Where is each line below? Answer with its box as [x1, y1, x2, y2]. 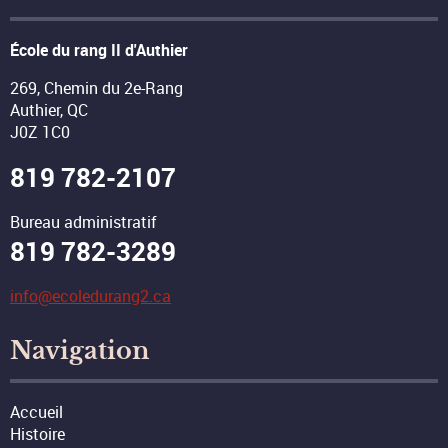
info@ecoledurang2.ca [10, 285, 171, 308]
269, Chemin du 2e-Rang [10, 77, 183, 100]
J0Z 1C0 [10, 121, 70, 144]
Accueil [10, 401, 63, 424]
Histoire [10, 423, 65, 446]
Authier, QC [10, 99, 88, 122]
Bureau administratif [10, 211, 157, 234]
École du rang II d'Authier [10, 39, 188, 62]
